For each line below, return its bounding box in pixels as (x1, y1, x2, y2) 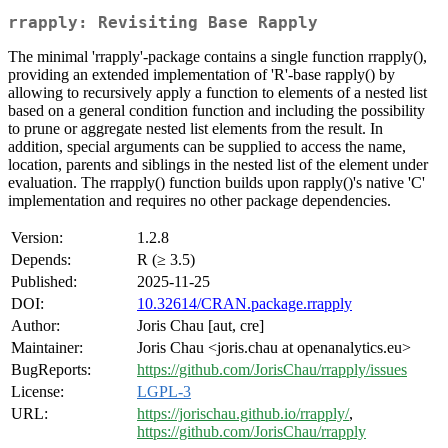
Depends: (11, 251, 71, 269)
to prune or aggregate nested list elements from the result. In (8, 120, 383, 138)
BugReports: (11, 361, 91, 379)
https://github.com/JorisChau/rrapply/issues (137, 361, 407, 379)
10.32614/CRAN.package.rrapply (137, 295, 352, 313)
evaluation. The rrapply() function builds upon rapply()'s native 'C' (8, 174, 425, 192)
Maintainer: (11, 339, 83, 357)
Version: (11, 229, 63, 247)
